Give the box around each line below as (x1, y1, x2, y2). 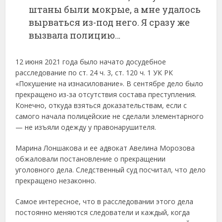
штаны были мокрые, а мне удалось (29, 3, 201, 15)
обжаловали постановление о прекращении (15, 154, 166, 164)
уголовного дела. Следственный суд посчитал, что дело (15, 165, 206, 174)
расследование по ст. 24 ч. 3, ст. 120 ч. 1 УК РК (15, 67, 173, 77)
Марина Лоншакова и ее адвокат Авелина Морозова (15, 143, 195, 153)
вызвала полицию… (29, 29, 121, 41)
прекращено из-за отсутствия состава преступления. (15, 89, 197, 99)
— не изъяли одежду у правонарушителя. (15, 122, 157, 132)
